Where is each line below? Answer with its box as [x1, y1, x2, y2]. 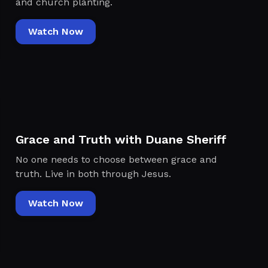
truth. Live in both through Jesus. [15, 168, 171, 180]
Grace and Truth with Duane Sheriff [15, 132, 227, 147]
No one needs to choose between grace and [15, 154, 217, 166]
